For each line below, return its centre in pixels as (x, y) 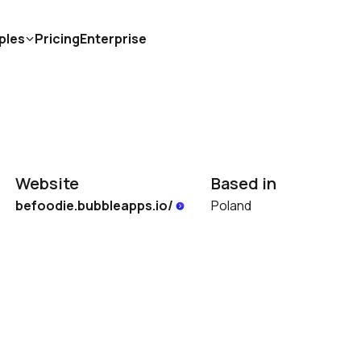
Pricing (57, 39)
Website (47, 183)
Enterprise (113, 39)
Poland (231, 205)
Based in (244, 183)
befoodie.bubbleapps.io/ (95, 205)
